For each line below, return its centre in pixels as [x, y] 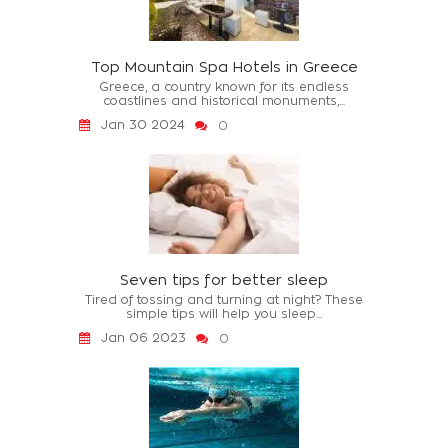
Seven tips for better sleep [224, 279]
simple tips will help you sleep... [224, 313]
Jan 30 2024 [143, 124]
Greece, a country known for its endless [224, 86]
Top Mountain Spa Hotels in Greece [224, 66]
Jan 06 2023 [143, 337]
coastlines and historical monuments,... [224, 100]
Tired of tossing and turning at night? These [224, 299]
